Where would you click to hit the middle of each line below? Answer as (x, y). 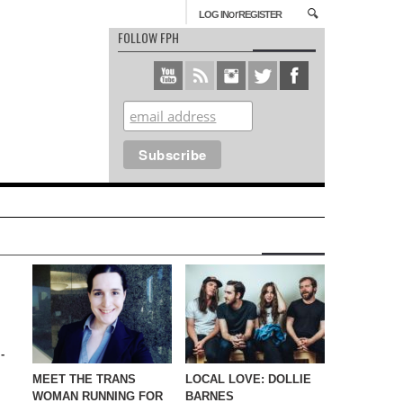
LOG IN (214, 14)
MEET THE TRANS (84, 379)
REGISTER (260, 14)
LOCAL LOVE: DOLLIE (248, 379)
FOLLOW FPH (148, 37)
